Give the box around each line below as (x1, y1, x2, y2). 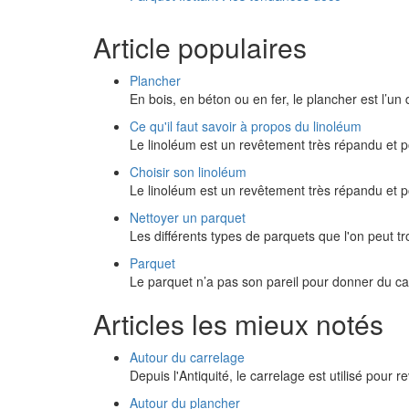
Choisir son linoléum (130, 163, 246, 181)
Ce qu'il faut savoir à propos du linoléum (130, 117, 362, 135)
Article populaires (93, 27, 307, 67)
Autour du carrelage (130, 348, 245, 366)
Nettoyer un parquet (130, 208, 246, 226)
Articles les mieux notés (93, 304, 383, 343)
